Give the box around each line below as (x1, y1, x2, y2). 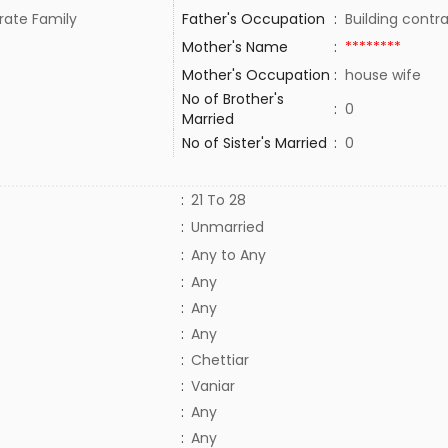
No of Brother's (181, 89, 284, 109)
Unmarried (190, 217, 264, 237)
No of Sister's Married (181, 133, 327, 153)
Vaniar (190, 376, 235, 396)
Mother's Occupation (181, 65, 334, 85)
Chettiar (190, 350, 249, 370)
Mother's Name (181, 37, 292, 57)
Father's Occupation (181, 9, 325, 29)
